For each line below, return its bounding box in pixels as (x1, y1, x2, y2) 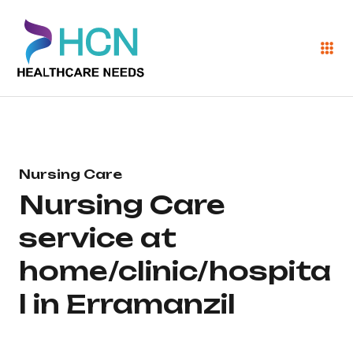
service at (19, 221, 176, 255)
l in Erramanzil (19, 288, 236, 321)
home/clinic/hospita (19, 255, 331, 288)
